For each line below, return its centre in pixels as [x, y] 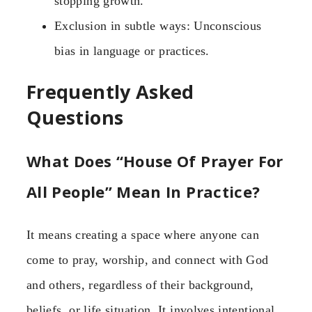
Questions [75, 117]
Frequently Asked [110, 91]
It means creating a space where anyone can [143, 235]
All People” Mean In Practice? [143, 192]
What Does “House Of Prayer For [155, 161]
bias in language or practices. [132, 50]
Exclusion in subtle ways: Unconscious [158, 25]
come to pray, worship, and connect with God [148, 260]
